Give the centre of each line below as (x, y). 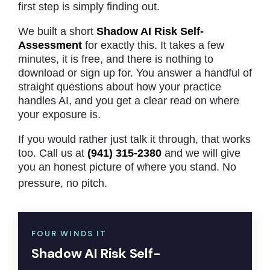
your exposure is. (59, 114)
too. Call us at (53, 153)
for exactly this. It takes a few (153, 45)
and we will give (201, 153)
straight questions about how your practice (120, 86)
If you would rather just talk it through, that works (134, 139)
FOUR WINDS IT (69, 233)
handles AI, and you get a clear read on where (129, 100)
